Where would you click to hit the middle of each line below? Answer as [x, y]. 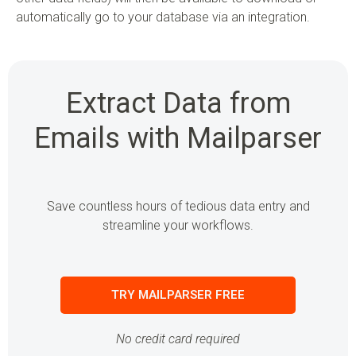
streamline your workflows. [178, 226]
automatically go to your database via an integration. [163, 17]
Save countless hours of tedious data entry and [178, 207]
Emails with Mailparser [178, 139]
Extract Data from [178, 104]
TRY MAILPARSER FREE [178, 295]
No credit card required [178, 339]
